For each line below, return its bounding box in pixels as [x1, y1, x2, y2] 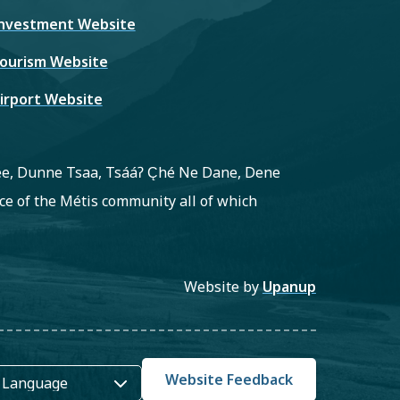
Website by [183, 277, 262, 296]
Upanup [262, 277, 316, 296]
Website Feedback [164, 370, 293, 389]
